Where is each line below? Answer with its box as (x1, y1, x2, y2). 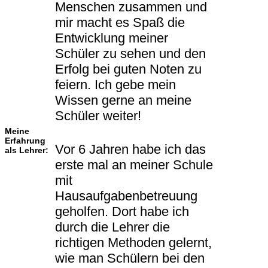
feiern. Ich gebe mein (55, 77, 176, 93)
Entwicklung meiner (55, 31, 168, 46)
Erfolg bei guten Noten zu (55, 62, 202, 77)
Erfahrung (5, 136, 45, 146)
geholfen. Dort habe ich (55, 204, 189, 220)
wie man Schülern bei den (55, 251, 205, 266)
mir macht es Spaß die (55, 15, 185, 31)
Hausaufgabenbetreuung (55, 188, 197, 204)
